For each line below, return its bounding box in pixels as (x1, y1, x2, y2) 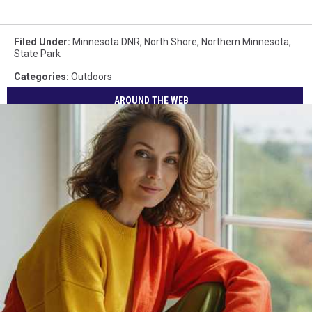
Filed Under (14, 36, 68, 47)
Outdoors (71, 70, 112, 82)
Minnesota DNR (72, 36, 140, 47)
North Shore (144, 36, 197, 47)
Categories (14, 70, 66, 82)
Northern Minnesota (201, 36, 289, 47)
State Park (14, 47, 61, 59)
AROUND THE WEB (114, 95, 189, 107)
